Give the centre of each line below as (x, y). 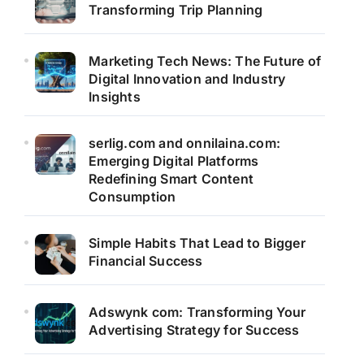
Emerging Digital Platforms (174, 160)
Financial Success (146, 260)
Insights (115, 96)
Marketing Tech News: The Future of (205, 61)
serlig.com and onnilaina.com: (185, 143)
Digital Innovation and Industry (187, 78)
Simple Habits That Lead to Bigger (197, 243)
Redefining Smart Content (171, 178)
